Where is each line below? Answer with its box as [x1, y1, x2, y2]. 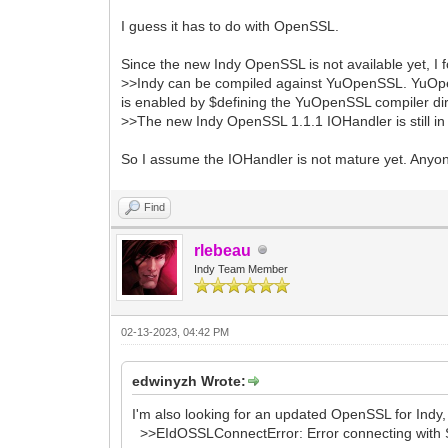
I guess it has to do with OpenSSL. [121, 17, 340, 34]
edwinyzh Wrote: [132, 372, 247, 389]
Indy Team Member [194, 262, 289, 275]
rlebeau [194, 241, 252, 259]
